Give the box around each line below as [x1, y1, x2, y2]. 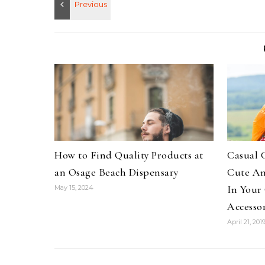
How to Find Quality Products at [54, 148, 203, 162]
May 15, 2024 [54, 183, 93, 192]
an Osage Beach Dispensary [54, 166, 179, 179]
